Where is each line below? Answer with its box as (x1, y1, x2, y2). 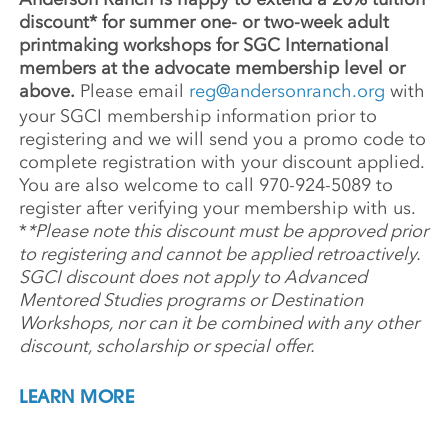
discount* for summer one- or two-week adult (19, 11, 390, 34)
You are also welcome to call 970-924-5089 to (19, 174, 394, 197)
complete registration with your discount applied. (19, 151, 425, 174)
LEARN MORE (19, 385, 135, 409)
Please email (75, 80, 190, 103)
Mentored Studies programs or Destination (19, 289, 364, 312)
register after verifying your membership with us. (19, 197, 416, 220)
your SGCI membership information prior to (19, 105, 378, 128)
